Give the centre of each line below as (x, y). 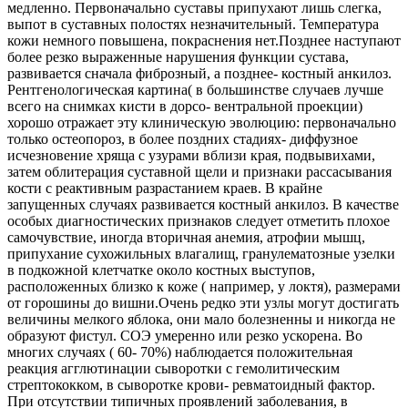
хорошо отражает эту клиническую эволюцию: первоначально (202, 122)
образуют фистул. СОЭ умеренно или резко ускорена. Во (185, 335)
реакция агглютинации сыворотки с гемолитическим (173, 368)
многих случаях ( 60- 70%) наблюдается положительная (180, 352)
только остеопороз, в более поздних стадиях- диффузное (183, 138)
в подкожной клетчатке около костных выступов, (161, 270)
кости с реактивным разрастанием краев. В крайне (165, 188)
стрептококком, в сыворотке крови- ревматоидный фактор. (191, 384)
